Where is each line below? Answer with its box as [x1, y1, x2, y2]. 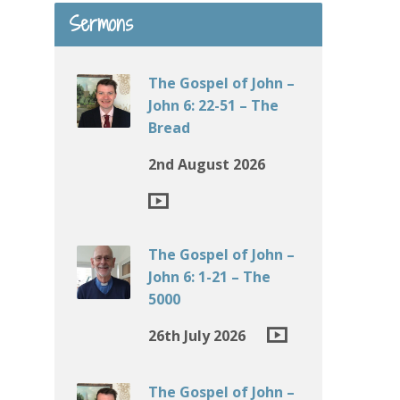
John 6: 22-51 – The [148, 96, 279, 115]
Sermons [69, 11, 133, 37]
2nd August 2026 [148, 154, 265, 174]
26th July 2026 [148, 326, 246, 346]
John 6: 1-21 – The [148, 267, 271, 287]
